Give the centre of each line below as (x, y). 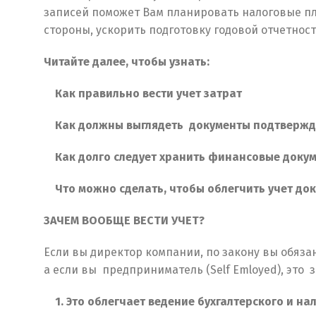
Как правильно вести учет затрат (144, 94)
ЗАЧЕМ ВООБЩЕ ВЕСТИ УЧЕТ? (124, 221)
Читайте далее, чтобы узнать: (127, 62)
